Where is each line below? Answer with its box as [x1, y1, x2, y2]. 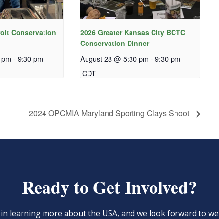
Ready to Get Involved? [22, 174, 197, 200]
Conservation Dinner [80, 38, 149, 48]
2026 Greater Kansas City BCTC [80, 27, 185, 37]
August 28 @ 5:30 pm [80, 53, 149, 64]
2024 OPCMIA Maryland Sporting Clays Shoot [29, 108, 192, 119]
